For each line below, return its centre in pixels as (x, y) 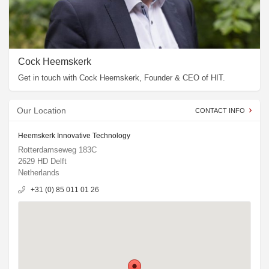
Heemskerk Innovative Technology (74, 136)
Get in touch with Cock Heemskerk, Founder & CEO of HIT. (122, 77)
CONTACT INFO (220, 111)
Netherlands (39, 173)
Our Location (41, 111)
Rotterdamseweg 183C (57, 150)
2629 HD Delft (42, 162)
